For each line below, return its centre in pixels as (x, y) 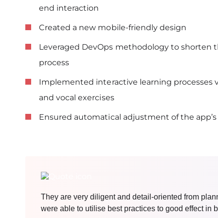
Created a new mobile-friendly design (113, 27)
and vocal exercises (77, 98)
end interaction (69, 8)
